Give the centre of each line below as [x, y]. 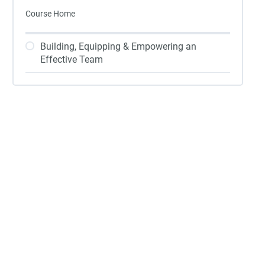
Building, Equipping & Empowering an [118, 47]
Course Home [50, 14]
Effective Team [72, 60]
